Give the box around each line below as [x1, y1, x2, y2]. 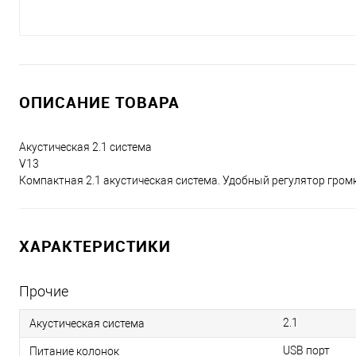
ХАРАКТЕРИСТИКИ [19, 235, 171, 257]
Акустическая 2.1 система [19, 141, 152, 153]
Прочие [19, 283, 68, 300]
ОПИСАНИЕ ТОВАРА [19, 91, 180, 113]
